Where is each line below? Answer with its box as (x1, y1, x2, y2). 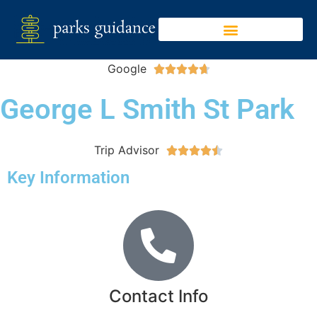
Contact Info (109, 285, 208, 306)
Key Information (7, 167, 129, 188)
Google (107, 61, 146, 76)
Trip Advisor (94, 142, 159, 157)
